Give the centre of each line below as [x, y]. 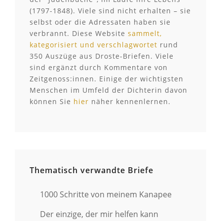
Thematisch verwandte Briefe [92, 170]
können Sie [52, 101]
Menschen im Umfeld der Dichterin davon [109, 90]
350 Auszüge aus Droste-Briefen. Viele [102, 56]
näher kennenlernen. [130, 101]
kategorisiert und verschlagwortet [93, 44]
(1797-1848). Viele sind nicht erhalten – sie [110, 10]
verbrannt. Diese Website [79, 33]
